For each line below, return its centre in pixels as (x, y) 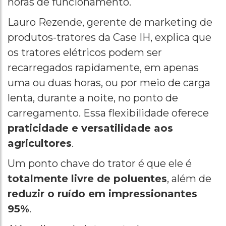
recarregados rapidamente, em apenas (103, 68)
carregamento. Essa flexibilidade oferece (108, 113)
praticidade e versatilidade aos (90, 128)
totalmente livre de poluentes (87, 179)
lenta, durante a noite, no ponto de (93, 98)
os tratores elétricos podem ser (85, 53)
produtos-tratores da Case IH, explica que (109, 38)
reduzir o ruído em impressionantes (102, 194)
